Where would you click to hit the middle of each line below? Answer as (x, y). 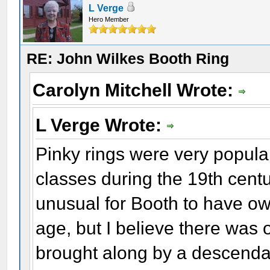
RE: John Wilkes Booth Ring (128, 58)
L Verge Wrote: (101, 125)
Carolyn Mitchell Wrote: (136, 90)
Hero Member (109, 19)
